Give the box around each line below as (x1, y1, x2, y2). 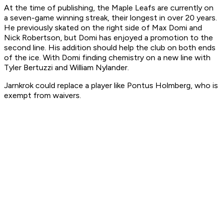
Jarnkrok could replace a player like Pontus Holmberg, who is (4, 81, 218, 91)
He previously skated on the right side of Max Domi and (4, 23, 202, 33)
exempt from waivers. (4, 91, 81, 101)
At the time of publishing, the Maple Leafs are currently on (4, 3, 214, 13)
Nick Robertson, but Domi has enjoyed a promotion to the (4, 33, 213, 43)
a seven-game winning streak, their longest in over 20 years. (4, 13, 217, 23)
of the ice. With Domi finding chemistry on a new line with (4, 53, 211, 63)
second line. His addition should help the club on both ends (4, 43, 216, 53)
